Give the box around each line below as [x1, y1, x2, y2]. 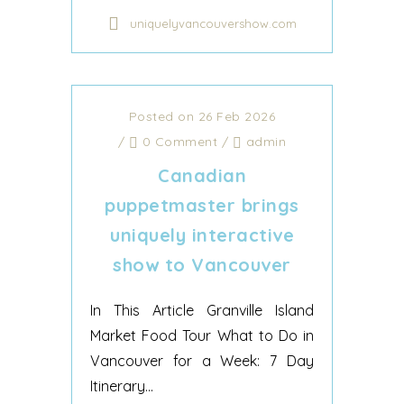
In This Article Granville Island [90, 301, 314, 319]
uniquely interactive [110, 224, 294, 246]
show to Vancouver [113, 253, 291, 276]
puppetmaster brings [105, 194, 299, 216]
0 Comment [138, 133, 218, 150]
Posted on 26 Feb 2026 [128, 108, 276, 124]
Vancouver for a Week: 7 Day [90, 352, 314, 370]
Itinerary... [90, 377, 153, 395]
